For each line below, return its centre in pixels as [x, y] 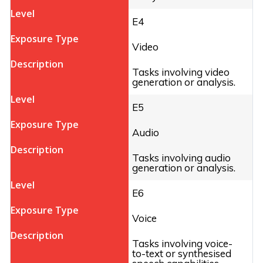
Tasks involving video [181, 72]
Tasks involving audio [181, 158]
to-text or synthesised [182, 254]
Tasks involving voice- [182, 244]
